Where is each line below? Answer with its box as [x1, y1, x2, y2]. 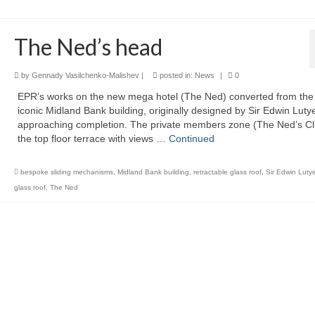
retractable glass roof [193, 168, 262, 176]
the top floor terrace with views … [17, 133, 169, 144]
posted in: [157, 71, 195, 79]
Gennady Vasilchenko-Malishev [31, 71, 139, 79]
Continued [168, 133, 214, 144]
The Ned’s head [13, 33, 162, 60]
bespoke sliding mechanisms [20, 168, 113, 176]
